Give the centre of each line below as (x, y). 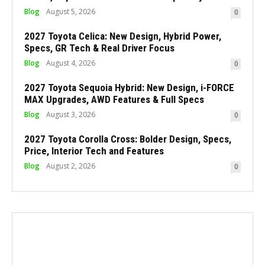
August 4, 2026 (71, 63)
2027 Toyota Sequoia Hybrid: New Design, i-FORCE (129, 88)
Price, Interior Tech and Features (94, 151)
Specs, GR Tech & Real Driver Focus (99, 48)
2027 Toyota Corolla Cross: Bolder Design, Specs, (128, 139)
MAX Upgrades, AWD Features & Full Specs (114, 100)
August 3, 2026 (71, 115)
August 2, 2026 (71, 166)
